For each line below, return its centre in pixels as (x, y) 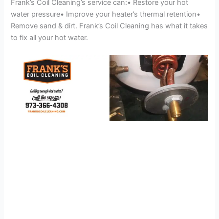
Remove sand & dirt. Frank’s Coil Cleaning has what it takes (109, 26)
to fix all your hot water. (50, 38)
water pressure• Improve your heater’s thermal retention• (106, 14)
